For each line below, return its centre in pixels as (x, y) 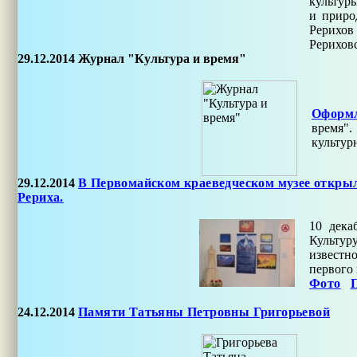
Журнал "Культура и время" (162, 59)
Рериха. (41, 197)
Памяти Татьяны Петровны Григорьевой (204, 312)
